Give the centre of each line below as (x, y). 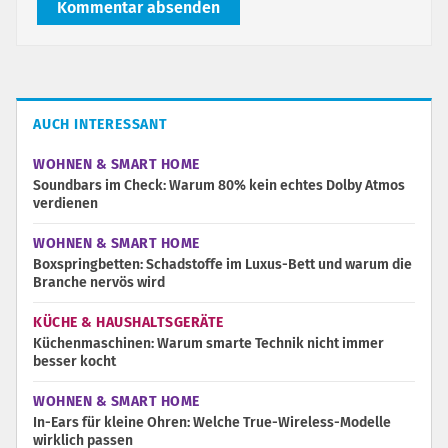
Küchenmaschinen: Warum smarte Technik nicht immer (208, 343)
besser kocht (74, 361)
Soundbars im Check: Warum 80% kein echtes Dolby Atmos (219, 185)
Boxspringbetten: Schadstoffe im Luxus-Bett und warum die (222, 264)
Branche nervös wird (99, 282)
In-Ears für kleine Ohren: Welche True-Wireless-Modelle (212, 422)
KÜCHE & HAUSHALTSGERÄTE (128, 322)
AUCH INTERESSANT (100, 124)
